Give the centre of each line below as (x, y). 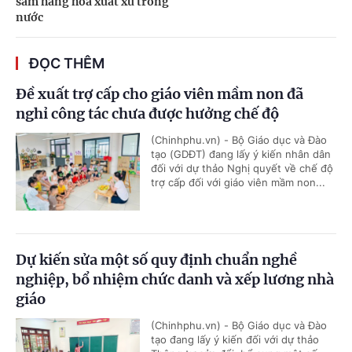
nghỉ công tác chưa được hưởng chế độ (147, 114)
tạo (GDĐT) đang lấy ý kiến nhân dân (241, 154)
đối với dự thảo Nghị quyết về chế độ (242, 168)
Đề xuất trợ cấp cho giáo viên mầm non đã (159, 94)
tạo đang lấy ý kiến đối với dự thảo (235, 339)
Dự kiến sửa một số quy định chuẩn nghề (156, 260)
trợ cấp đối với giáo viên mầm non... (238, 182)
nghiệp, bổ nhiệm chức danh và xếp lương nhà (175, 279)
